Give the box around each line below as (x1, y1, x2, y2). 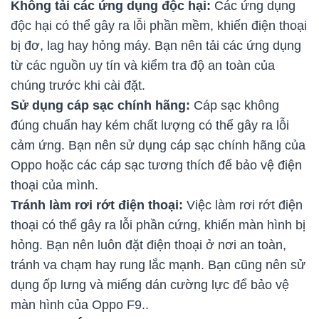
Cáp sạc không (190, 98, 279, 113)
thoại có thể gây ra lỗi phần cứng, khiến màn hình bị (11, 218, 305, 233)
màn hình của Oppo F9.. (11, 298, 149, 313)
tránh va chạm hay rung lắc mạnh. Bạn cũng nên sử (11, 258, 305, 273)
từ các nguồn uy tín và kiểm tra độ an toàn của (11, 58, 275, 73)
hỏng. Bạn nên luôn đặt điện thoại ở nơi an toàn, (11, 238, 286, 253)
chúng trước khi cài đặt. (11, 78, 145, 93)
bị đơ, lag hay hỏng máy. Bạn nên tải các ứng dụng (11, 38, 301, 53)
